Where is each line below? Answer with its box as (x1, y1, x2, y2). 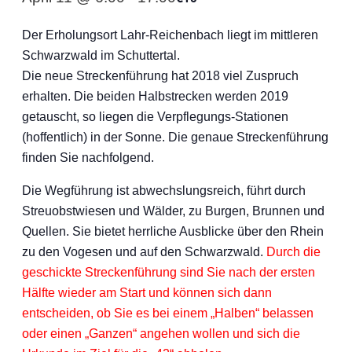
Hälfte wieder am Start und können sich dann (22, 286, 272, 299)
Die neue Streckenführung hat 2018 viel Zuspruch (22, 69, 299, 82)
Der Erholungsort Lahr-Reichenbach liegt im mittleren (22, 28, 318, 42)
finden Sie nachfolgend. (22, 151, 154, 164)
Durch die (266, 245, 321, 258)
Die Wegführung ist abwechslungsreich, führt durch (22, 184, 306, 197)
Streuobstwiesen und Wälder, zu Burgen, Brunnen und (22, 204, 324, 218)
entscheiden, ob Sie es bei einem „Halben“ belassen (22, 306, 313, 320)
